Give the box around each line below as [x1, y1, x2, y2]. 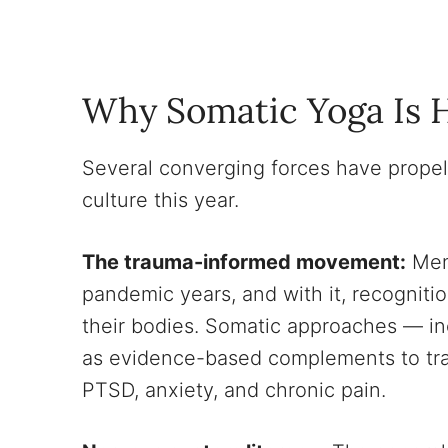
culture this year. [82, 187, 239, 212]
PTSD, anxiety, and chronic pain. [82, 377, 386, 402]
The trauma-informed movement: [82, 249, 406, 274]
